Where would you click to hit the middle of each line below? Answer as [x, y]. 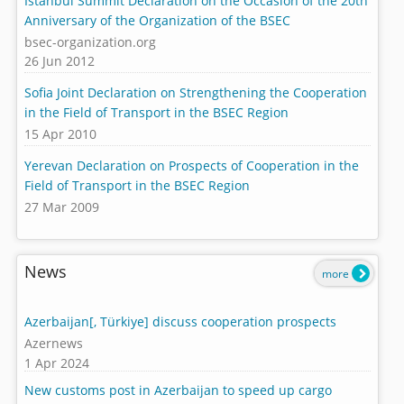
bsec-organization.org [90, 42]
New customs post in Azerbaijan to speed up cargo [178, 390]
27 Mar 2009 [61, 207]
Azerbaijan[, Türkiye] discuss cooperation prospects [180, 321]
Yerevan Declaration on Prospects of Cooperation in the [191, 165]
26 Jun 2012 [59, 61]
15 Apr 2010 [60, 134]
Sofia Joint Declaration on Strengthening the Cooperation [195, 92]
